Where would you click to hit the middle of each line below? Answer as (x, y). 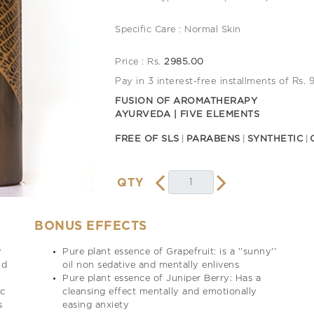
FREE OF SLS (147, 139)
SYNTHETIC (275, 139)
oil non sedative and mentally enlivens (151, 266)
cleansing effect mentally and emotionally (160, 292)
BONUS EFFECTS (91, 227)
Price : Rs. (140, 62)
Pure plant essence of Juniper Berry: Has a (162, 279)
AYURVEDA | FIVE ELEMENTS (187, 115)
